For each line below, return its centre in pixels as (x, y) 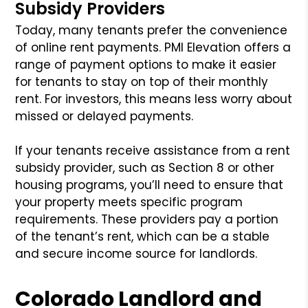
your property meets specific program (129, 202)
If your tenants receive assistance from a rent (153, 150)
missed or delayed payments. (104, 116)
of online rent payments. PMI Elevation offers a (153, 47)
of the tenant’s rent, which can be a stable (143, 236)
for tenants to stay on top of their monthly (142, 81)
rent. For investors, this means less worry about (154, 99)
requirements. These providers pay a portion (147, 219)
